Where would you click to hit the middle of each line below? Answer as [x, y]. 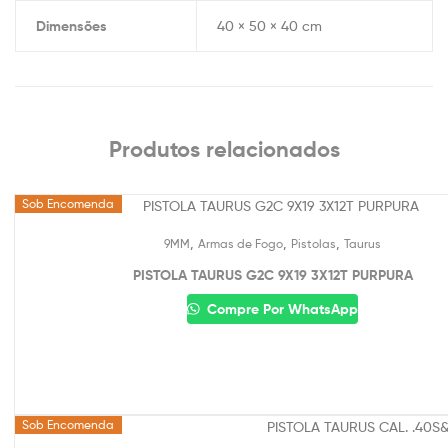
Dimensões [71, 26]
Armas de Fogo [240, 244]
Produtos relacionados [224, 150]
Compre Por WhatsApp [280, 308]
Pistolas [313, 244]
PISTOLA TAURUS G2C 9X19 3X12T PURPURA [272, 275]
